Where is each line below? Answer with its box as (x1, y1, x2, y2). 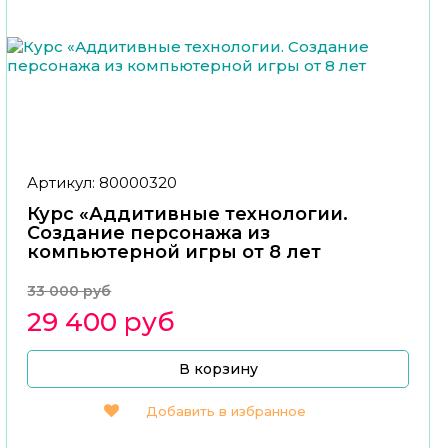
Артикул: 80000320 (27, 173, 178, 193)
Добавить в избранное (145, 403, 306, 420)
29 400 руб (27, 306, 176, 339)
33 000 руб (27, 282, 112, 301)
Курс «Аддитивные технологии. (27, 203, 349, 226)
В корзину (178, 360, 258, 379)
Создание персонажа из (27, 222, 271, 245)
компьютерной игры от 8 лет (242, 241, 322, 264)
